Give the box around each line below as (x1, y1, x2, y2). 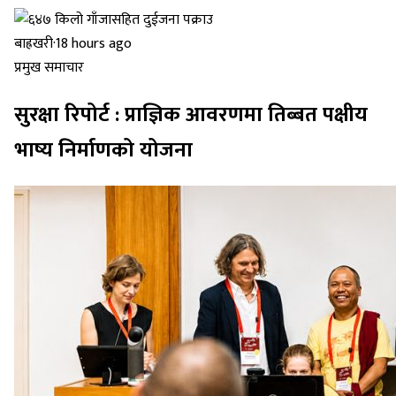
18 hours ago (56, 32, 132, 57)
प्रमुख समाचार (14, 56, 84, 80)
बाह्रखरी (14, 32, 53, 57)
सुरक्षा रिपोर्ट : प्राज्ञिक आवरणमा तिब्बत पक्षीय (14, 97, 368, 133)
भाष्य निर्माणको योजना (14, 133, 193, 169)
